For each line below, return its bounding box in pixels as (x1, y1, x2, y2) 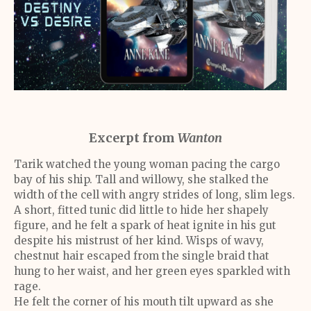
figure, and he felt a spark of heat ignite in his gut (14, 219, 276, 232)
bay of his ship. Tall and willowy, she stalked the (14, 173, 269, 186)
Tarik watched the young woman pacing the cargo (14, 158, 280, 171)
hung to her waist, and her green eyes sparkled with (14, 264, 290, 278)
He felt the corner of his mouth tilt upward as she (14, 295, 274, 308)
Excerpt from (89, 130, 178, 146)
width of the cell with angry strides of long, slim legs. (14, 188, 295, 201)
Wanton (178, 130, 222, 146)
